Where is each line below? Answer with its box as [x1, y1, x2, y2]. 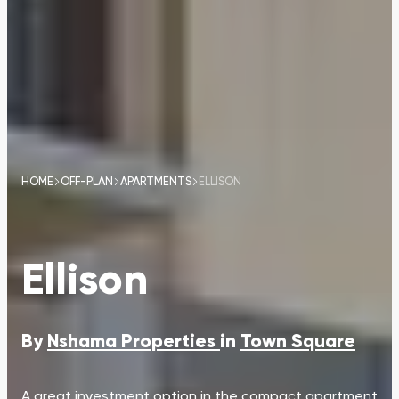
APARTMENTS [120, 176, 191, 189]
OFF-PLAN [61, 176, 113, 189]
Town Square [240, 332, 355, 352]
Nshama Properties [47, 332, 220, 352]
